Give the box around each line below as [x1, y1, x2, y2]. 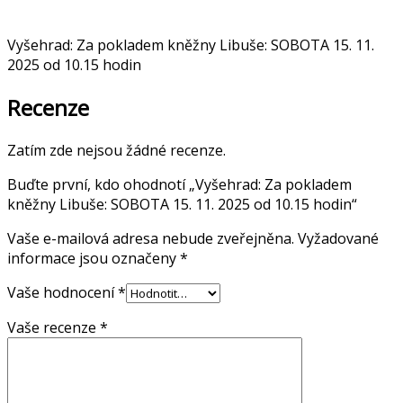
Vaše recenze [7, 317, 100, 337]
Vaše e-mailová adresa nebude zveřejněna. [7, 228, 294, 248]
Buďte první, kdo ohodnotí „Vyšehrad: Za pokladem [7, 174, 352, 194]
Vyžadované [298, 228, 379, 248]
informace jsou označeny [7, 247, 180, 268]
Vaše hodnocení [7, 282, 118, 302]
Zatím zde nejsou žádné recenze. [7, 139, 226, 160]
